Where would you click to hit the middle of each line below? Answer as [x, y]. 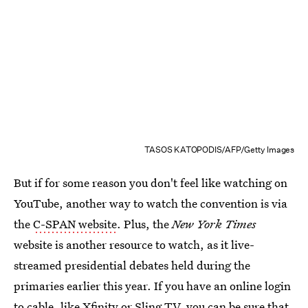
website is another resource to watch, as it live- [134, 244]
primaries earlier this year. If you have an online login [152, 285]
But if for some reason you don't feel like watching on [151, 182]
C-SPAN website [75, 223]
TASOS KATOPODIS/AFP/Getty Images [219, 149]
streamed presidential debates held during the [132, 265]
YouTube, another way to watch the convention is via [151, 203]
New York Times [214, 223]
